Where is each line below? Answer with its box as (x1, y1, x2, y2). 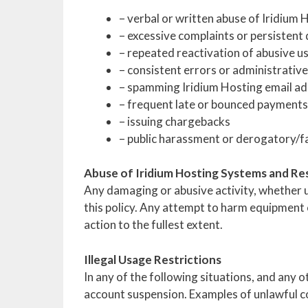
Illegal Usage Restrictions (84, 252, 221, 267)
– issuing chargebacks (119, 113, 230, 129)
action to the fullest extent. (84, 217, 223, 232)
